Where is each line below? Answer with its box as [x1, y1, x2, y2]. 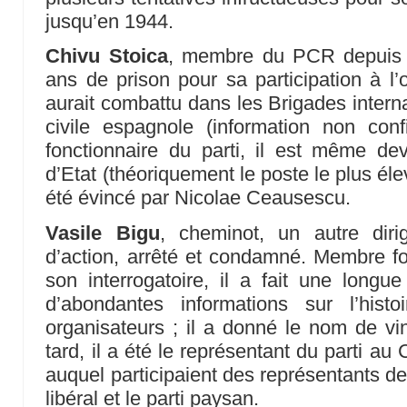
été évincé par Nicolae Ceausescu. [45, 186, 352, 210]
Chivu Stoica [45, 45, 168, 68]
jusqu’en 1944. [45, 9, 174, 33]
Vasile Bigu [45, 221, 160, 244]
